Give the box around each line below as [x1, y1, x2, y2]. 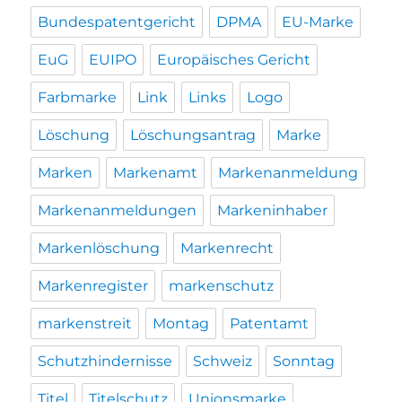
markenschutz [169, 276, 275, 294]
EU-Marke [282, 13, 354, 31]
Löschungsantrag [130, 126, 257, 144]
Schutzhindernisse [38, 352, 173, 370]
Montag [153, 314, 210, 332]
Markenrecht [180, 239, 275, 257]
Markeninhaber [217, 201, 328, 219]
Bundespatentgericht [38, 13, 197, 31]
